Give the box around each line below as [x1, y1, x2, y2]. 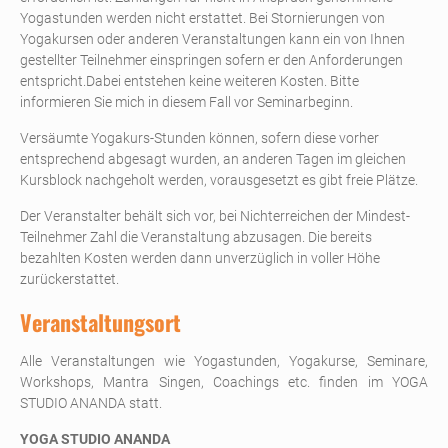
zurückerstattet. [20, 270, 119, 287]
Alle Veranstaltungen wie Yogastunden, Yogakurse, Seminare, [20, 352, 428, 369]
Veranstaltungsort [20, 305, 181, 338]
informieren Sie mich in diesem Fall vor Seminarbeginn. [20, 93, 353, 110]
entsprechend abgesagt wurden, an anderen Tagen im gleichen [20, 150, 406, 167]
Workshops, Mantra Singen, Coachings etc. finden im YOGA [20, 373, 428, 390]
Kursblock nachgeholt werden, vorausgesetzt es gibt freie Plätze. [20, 171, 418, 188]
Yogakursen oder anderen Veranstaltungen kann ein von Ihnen [20, 30, 405, 47]
